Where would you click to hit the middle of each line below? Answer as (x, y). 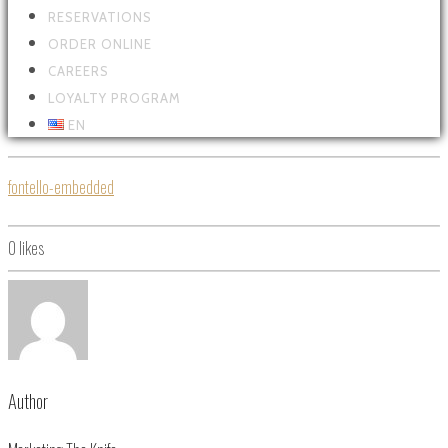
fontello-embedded (61, 186)
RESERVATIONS (100, 16)
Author (28, 401)
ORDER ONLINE (100, 43)
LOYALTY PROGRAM (114, 97)
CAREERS (78, 70)
